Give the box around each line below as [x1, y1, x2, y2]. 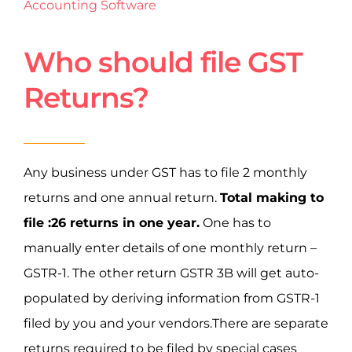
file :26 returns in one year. [24, 214, 200, 230]
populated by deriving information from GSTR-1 [24, 290, 320, 306]
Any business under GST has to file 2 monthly [24, 164, 307, 180]
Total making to [220, 189, 324, 205]
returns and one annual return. [24, 189, 220, 205]
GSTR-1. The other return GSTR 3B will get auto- [24, 265, 319, 280]
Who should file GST [24, 44, 302, 79]
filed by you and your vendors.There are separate [24, 315, 328, 331]
